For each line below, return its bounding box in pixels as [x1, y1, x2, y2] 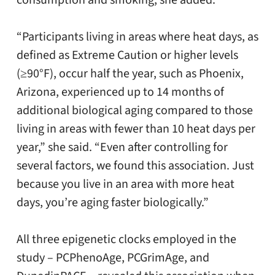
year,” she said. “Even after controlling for [16, 139, 228, 157]
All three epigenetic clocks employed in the [16, 231, 236, 249]
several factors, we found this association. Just [16, 157, 254, 175]
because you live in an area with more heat [16, 176, 234, 193]
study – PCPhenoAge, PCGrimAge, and [16, 249, 209, 267]
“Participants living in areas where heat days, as [16, 28, 258, 46]
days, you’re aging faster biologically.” [16, 194, 209, 212]
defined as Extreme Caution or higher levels [16, 47, 238, 64]
